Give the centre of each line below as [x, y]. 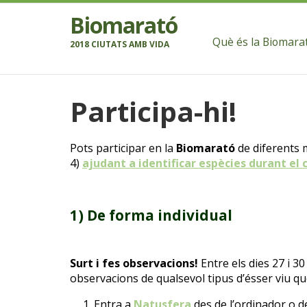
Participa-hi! [153, 111]
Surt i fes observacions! [134, 263]
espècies [222, 163]
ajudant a [110, 163]
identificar [167, 163]
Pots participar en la [123, 148]
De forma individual [160, 215]
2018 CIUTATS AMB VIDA [120, 45]
